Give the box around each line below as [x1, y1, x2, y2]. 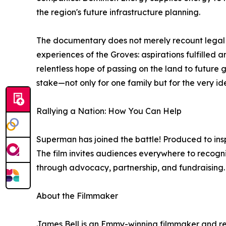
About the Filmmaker [36, 190, 118, 201]
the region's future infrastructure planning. [36, 7, 200, 17]
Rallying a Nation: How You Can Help [36, 105, 182, 116]
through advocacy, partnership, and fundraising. [36, 162, 225, 173]
